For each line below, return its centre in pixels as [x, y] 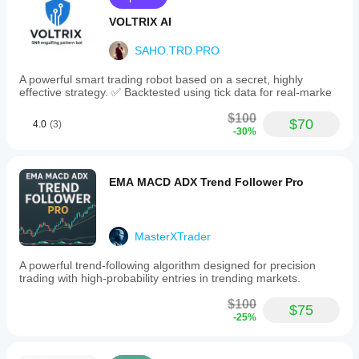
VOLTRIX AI [140, 22]
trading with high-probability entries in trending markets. [160, 278]
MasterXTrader [173, 236]
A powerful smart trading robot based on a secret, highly [161, 79]
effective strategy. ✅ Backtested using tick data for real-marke [175, 92]
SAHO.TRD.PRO [177, 50]
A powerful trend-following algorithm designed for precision [167, 265]
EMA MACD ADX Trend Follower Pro [206, 182]
